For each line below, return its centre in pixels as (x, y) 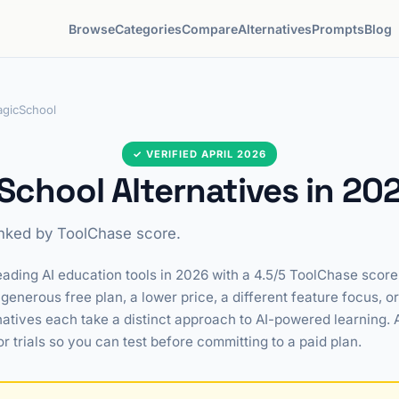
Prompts (338, 28)
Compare (210, 28)
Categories (149, 28)
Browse (92, 28)
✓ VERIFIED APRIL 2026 (199, 154)
